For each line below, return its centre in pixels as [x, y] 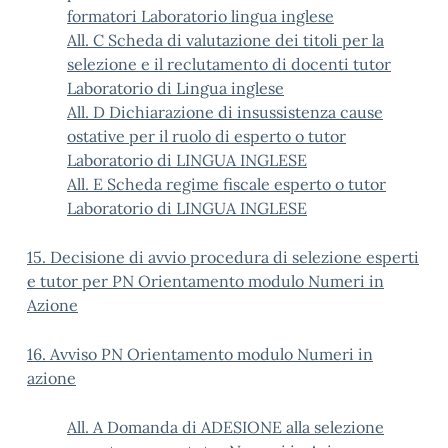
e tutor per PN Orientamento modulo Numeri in [205, 281]
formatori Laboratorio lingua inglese [200, 16]
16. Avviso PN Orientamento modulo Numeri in [200, 354]
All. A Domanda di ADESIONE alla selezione [225, 427]
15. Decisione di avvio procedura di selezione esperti [223, 257]
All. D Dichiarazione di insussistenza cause [225, 112]
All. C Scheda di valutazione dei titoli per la [225, 40]
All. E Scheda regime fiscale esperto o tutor [226, 184]
